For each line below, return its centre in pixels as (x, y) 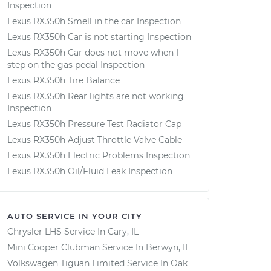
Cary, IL (123, 232)
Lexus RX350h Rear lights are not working (96, 96)
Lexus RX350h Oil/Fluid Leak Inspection (90, 171)
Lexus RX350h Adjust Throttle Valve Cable (95, 140)
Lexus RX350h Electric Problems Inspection (99, 155)
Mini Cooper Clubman (54, 247)
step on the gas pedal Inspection (76, 65)
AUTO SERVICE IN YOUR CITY (75, 216)
